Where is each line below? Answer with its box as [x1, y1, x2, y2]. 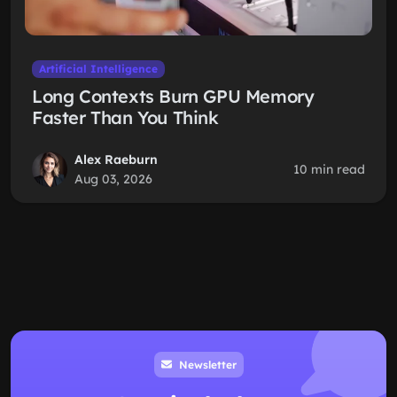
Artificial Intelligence [38, 62, 158, 75]
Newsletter [175, 357, 237, 371]
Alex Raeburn [74, 152, 158, 167]
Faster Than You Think [32, 106, 219, 128]
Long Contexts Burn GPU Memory [32, 85, 315, 107]
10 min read [293, 161, 365, 177]
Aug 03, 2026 [74, 171, 152, 187]
